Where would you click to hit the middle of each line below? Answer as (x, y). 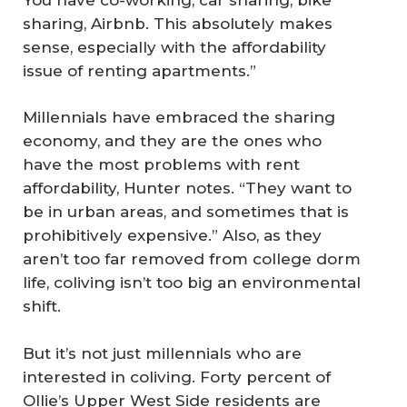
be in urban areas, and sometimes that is (186, 212)
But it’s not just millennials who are (162, 353)
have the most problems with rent (161, 165)
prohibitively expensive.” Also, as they (172, 236)
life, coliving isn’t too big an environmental (192, 283)
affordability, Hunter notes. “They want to (187, 189)
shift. (42, 307)
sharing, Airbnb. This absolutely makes (178, 23)
